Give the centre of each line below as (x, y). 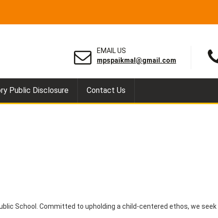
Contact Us (106, 91)
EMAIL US (111, 51)
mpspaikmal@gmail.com (136, 60)
